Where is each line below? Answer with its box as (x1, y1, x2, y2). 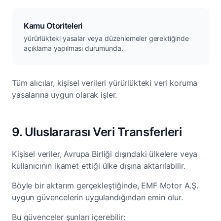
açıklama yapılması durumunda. (24, 44, 123, 52)
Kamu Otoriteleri (24, 21, 82, 31)
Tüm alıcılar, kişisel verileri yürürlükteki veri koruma (12, 78, 198, 88)
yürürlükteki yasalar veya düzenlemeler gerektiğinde (24, 34, 189, 42)
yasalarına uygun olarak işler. (12, 90, 117, 100)
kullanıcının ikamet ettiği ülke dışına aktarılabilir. (12, 161, 185, 171)
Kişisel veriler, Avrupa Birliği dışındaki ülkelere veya (12, 149, 198, 159)
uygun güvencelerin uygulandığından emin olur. (12, 192, 183, 202)
